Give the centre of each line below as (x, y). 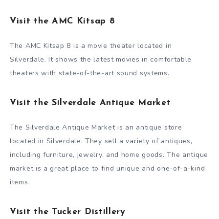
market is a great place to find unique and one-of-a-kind (108, 168)
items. (20, 182)
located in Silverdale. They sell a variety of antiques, (101, 141)
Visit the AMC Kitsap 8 (63, 22)
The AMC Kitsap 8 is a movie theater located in (91, 45)
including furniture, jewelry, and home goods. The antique (109, 154)
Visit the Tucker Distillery (68, 212)
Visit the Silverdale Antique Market (90, 103)
